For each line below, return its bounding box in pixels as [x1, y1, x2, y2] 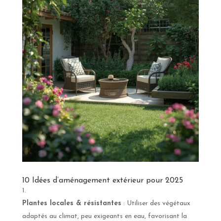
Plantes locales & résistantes [22, 200, 121, 208]
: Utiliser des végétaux [121, 200, 190, 208]
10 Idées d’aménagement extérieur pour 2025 [22, 177, 183, 185]
